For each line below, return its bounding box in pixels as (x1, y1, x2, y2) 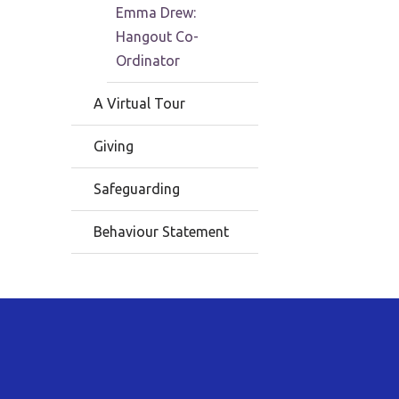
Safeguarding (94, 181, 180, 198)
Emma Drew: (116, 4, 196, 21)
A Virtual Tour (94, 95, 185, 112)
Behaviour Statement (94, 224, 229, 240)
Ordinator (116, 53, 180, 69)
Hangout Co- (116, 28, 199, 45)
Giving (94, 138, 134, 155)
